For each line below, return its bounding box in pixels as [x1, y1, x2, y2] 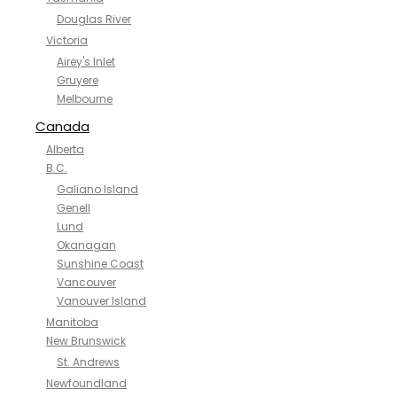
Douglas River [57, 12, 131, 27]
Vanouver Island [57, 293, 146, 308]
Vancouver [57, 275, 116, 290]
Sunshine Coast [57, 256, 144, 271]
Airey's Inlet [57, 54, 115, 69]
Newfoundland [46, 376, 127, 391]
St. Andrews [57, 354, 120, 370]
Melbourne [57, 91, 113, 106]
